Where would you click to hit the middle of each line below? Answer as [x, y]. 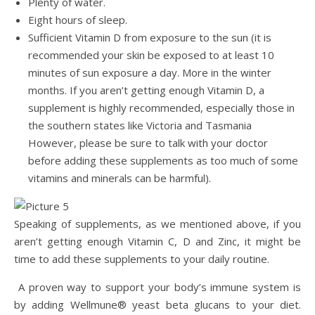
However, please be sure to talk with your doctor [148, 143]
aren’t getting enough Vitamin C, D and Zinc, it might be [157, 242]
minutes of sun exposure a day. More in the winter [150, 73]
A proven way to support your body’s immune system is [157, 287]
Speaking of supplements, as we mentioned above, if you [157, 224]
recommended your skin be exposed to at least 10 [151, 55]
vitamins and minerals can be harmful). [121, 178]
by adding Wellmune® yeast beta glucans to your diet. [157, 305]
